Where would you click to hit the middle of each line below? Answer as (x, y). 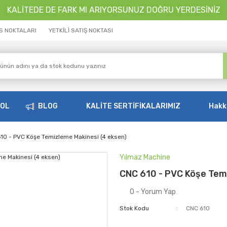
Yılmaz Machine (145, 157)
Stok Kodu (134, 208)
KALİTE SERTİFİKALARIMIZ (133, 106)
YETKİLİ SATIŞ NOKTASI (81, 30)
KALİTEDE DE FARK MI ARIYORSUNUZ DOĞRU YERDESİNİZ (113, 10)
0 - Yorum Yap (153, 192)
